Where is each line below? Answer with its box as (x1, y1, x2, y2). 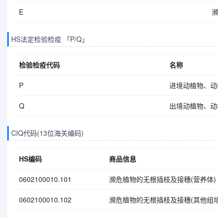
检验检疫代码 (19, 60, 60, 70)
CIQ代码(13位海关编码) (11, 128, 84, 138)
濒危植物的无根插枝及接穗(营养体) (109, 174, 216, 184)
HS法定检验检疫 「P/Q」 (11, 34, 89, 44)
